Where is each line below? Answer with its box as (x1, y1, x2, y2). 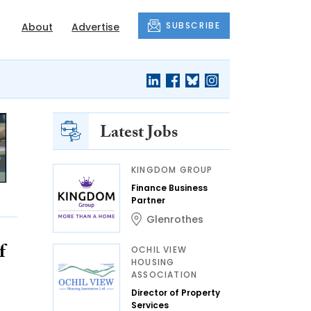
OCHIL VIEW (131, 244, 187, 255)
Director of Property (131, 287, 220, 299)
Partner (131, 194, 165, 206)
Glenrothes (146, 212, 203, 226)
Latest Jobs (100, 120, 178, 149)
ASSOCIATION (131, 269, 198, 280)
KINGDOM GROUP (131, 164, 213, 176)
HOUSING (131, 256, 175, 268)
